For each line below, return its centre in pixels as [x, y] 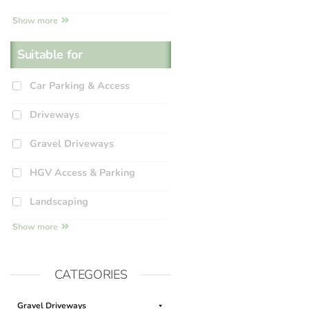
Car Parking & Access [80, 85]
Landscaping [59, 201]
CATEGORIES [91, 274]
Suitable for [50, 54]
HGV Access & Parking [82, 172]
